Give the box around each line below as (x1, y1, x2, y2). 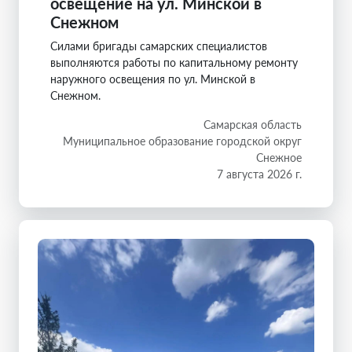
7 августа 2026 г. (217, 167, 302, 181)
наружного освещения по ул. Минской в (50, 72, 255, 86)
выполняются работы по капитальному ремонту (50, 56, 298, 70)
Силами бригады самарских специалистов (50, 39, 267, 53)
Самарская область (203, 118, 302, 132)
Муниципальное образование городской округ (63, 134, 302, 148)
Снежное (256, 151, 302, 165)
